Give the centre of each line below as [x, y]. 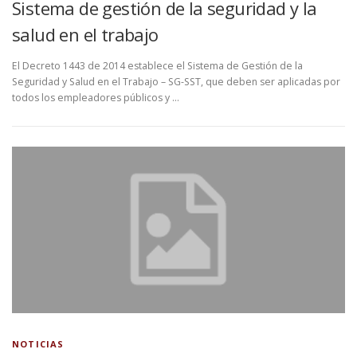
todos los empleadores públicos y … [96, 98]
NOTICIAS [38, 344]
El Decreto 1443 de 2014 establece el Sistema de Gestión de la [157, 66]
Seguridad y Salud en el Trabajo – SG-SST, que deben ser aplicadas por [176, 82]
